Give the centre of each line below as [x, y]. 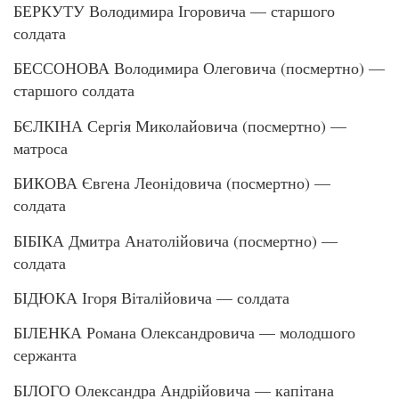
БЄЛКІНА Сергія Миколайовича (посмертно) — [180, 125]
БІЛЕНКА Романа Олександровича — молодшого [184, 333]
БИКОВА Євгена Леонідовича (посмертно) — [172, 183]
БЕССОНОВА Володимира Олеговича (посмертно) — [199, 68]
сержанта [45, 355]
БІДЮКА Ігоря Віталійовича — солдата [151, 298]
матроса [41, 147]
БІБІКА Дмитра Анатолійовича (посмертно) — [175, 240]
